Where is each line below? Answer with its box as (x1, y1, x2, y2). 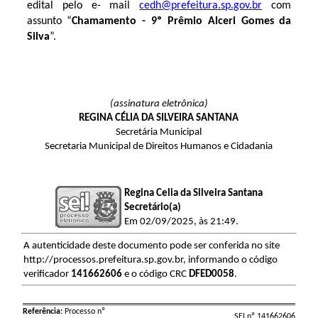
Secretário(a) (124, 202, 181, 213)
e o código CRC (121, 268, 189, 280)
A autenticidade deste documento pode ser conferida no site (23, 240, 280, 251)
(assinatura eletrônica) (109, 98, 208, 109)
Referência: (22, 307, 62, 316)
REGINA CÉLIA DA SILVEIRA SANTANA (79, 112, 239, 124)
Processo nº (62, 307, 105, 316)
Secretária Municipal (116, 126, 202, 138)
